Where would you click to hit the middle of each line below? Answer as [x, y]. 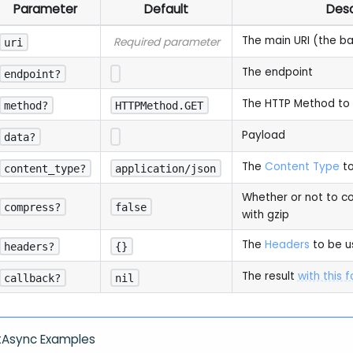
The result [268, 276]
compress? [33, 207]
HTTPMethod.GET [160, 105]
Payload [263, 135]
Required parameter [166, 42]
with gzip [265, 214]
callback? [33, 278]
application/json [166, 168]
